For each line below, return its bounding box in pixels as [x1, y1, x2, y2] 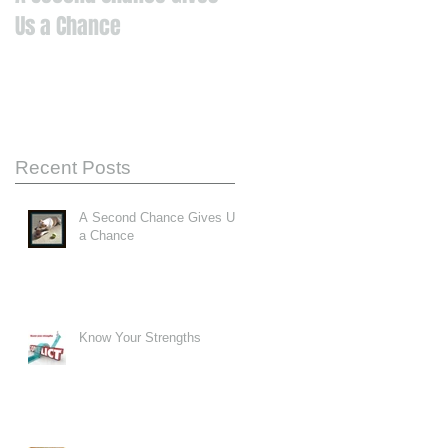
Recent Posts [15, 156, 131, 178]
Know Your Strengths [79, 329, 201, 345]
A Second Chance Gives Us [79, 209, 242, 225]
